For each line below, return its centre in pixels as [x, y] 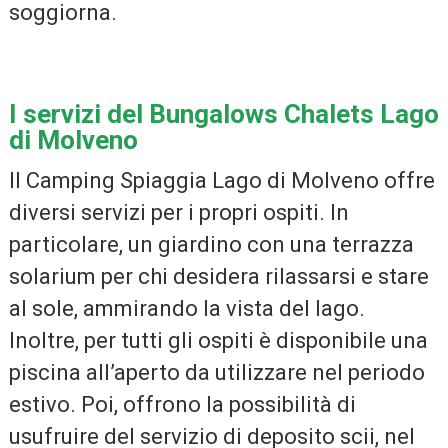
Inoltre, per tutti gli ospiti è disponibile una [218, 340]
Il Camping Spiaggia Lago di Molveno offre [221, 180]
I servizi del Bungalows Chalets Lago [223, 113]
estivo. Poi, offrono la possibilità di [182, 404]
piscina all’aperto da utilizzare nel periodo [216, 372]
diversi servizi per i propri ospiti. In [178, 212]
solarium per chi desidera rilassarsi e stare [218, 276]
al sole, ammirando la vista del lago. [186, 308]
